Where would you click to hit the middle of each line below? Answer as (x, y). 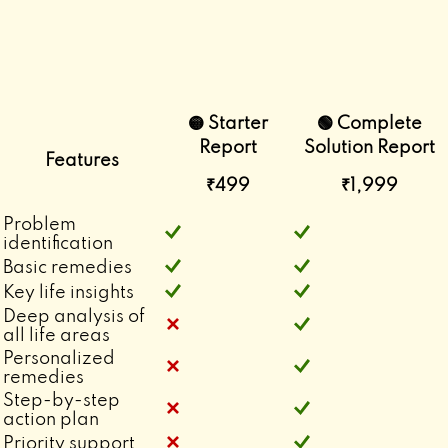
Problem (39, 224)
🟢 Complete (369, 123)
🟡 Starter (227, 123)
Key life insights (68, 292)
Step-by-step (61, 400)
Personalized (59, 358)
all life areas (56, 335)
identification (58, 243)
